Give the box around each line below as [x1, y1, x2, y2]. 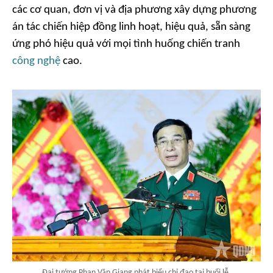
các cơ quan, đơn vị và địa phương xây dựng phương [12, 4, 257, 16]
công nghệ [12, 55, 60, 68]
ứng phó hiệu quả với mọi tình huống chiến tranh [12, 38, 240, 51]
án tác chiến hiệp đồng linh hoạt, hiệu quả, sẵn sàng [12, 21, 250, 34]
